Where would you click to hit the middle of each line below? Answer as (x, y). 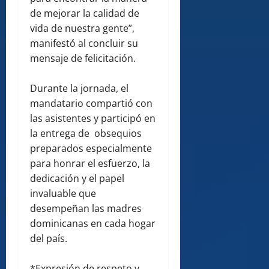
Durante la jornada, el (79, 89)
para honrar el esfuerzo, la (90, 164)
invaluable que (63, 194)
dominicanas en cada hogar (93, 224)
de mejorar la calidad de (85, 14)
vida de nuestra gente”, (82, 29)
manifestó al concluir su (84, 44)
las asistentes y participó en (93, 119)
